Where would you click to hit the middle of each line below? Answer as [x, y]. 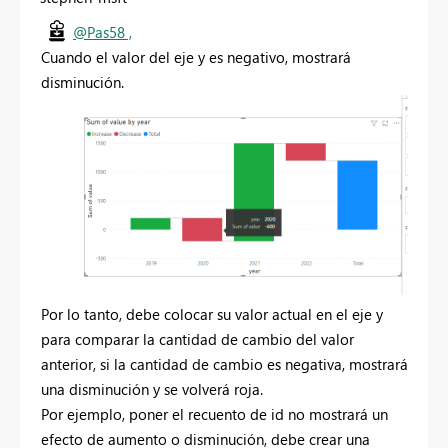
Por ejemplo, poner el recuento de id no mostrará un [214, 413]
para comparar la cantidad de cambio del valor [197, 338]
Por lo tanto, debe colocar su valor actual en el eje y [212, 313]
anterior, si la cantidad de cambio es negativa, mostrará [224, 363]
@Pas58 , [102, 32]
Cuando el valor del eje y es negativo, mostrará [196, 57]
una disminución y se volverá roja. [152, 388]
